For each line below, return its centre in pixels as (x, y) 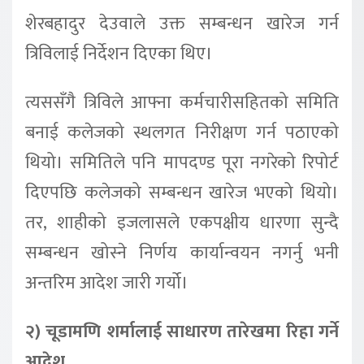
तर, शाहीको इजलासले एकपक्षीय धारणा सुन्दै (182, 223)
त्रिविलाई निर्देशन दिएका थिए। (119, 54)
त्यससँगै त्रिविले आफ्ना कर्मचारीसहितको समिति (182, 103)
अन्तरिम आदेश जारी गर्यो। (107, 283)
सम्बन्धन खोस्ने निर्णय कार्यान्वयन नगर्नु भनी (182, 253)
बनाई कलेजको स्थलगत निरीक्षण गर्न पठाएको (182, 133)
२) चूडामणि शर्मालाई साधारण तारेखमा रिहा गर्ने (182, 331)
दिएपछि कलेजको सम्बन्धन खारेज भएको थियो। (182, 193)
